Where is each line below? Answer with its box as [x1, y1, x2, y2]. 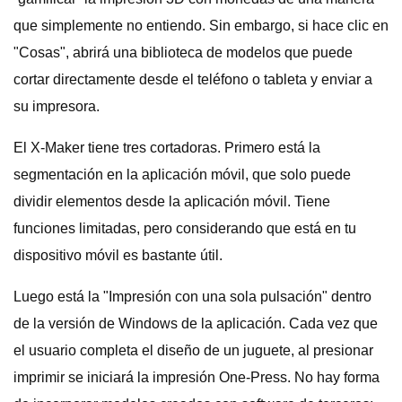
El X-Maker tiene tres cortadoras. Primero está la [13, 140, 320, 155]
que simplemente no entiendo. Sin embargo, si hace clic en [13, 18, 389, 33]
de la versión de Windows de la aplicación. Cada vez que [13, 316, 378, 331]
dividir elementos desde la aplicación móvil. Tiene [13, 194, 330, 209]
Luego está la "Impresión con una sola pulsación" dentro [13, 289, 371, 304]
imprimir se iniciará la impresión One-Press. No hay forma [13, 370, 380, 385]
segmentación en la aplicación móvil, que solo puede [13, 167, 351, 182]
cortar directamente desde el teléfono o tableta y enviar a [13, 72, 372, 87]
